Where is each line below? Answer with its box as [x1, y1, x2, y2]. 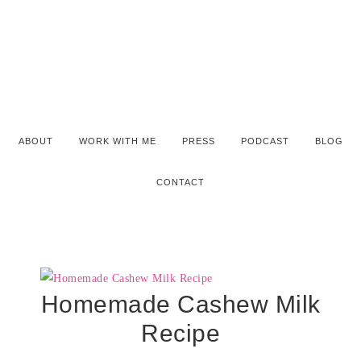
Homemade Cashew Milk [40, 291, 321, 317]
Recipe [141, 320, 220, 346]
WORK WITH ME [78, 136, 156, 146]
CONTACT [156, 177, 205, 187]
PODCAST [240, 136, 289, 146]
